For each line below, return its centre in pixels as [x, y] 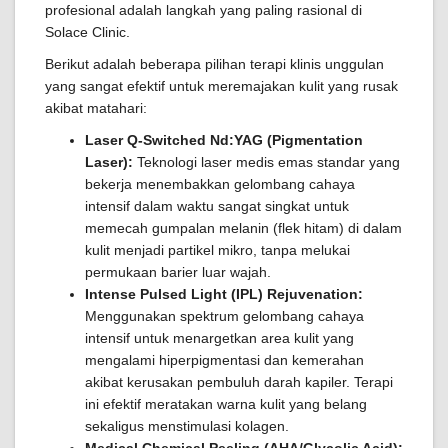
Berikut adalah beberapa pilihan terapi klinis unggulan [214, 64]
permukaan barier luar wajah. [178, 272]
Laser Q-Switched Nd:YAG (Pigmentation [224, 140]
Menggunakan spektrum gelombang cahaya [224, 316]
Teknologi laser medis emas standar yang [266, 162]
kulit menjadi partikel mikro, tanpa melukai [217, 250]
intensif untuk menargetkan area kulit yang [219, 338]
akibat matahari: [96, 108]
